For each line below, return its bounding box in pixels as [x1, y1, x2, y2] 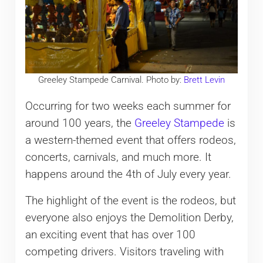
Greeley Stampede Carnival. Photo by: [38, 75, 184, 86]
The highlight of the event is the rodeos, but [25, 194, 236, 208]
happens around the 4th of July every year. [25, 168, 231, 181]
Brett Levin [183, 75, 225, 86]
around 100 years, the [25, 117, 134, 130]
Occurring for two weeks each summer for [25, 100, 231, 113]
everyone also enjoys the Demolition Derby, [25, 211, 234, 225]
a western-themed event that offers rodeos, [25, 134, 236, 147]
